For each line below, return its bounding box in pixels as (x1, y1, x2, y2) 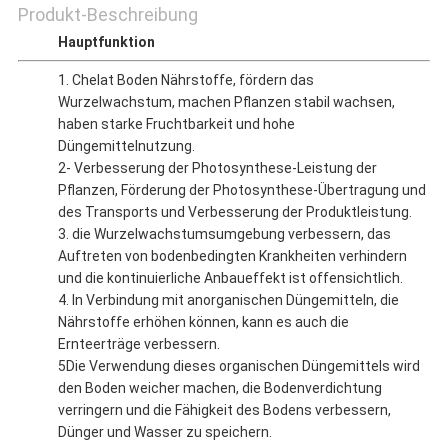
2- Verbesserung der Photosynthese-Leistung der (57, 160, 377, 177)
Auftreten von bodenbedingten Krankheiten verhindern (57, 248, 407, 265)
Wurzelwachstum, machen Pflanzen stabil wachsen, (57, 94, 395, 111)
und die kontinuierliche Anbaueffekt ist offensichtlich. (57, 270, 403, 287)
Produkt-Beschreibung (17, 4, 198, 26)
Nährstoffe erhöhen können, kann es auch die (57, 314, 349, 331)
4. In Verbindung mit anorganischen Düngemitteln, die (57, 292, 399, 309)
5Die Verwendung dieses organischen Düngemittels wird (57, 358, 420, 375)
